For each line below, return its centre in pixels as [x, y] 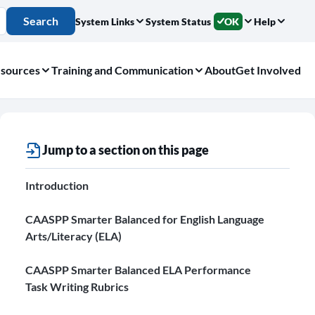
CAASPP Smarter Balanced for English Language [145, 219]
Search [41, 21]
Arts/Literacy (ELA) [74, 236]
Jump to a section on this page [126, 150]
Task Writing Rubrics [77, 287]
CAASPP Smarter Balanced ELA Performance [139, 270]
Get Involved [268, 70]
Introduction [57, 185]
